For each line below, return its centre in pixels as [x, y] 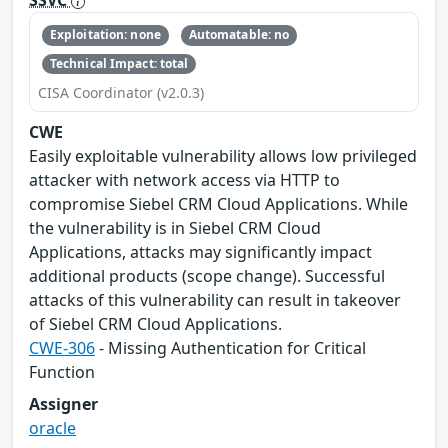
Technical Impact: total [119, 63]
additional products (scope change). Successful [207, 275]
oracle [52, 427]
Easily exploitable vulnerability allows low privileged [223, 155]
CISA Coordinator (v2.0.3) [121, 92]
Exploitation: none [105, 35]
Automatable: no [239, 35]
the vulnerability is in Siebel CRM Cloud [175, 227]
